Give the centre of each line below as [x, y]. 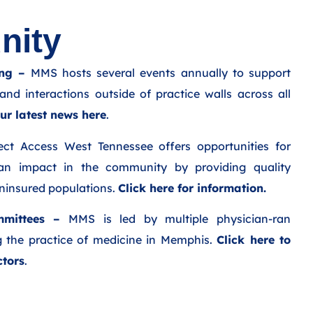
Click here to [254, 239]
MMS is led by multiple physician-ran [176, 218]
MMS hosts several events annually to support [158, 73]
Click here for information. [192, 188]
